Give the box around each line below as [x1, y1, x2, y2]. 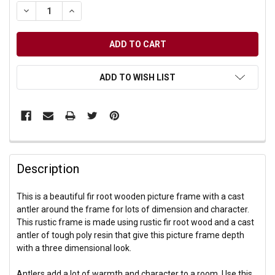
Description [17, 161, 80, 176]
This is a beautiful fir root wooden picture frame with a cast [17, 191, 245, 201]
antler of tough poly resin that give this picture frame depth [17, 230, 245, 240]
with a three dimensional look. [17, 242, 132, 253]
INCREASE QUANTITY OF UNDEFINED [67, 5, 217, 15]
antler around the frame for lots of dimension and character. [17, 204, 250, 214]
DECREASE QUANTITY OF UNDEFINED [21, 5, 174, 15]
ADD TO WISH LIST [99, 72, 176, 82]
